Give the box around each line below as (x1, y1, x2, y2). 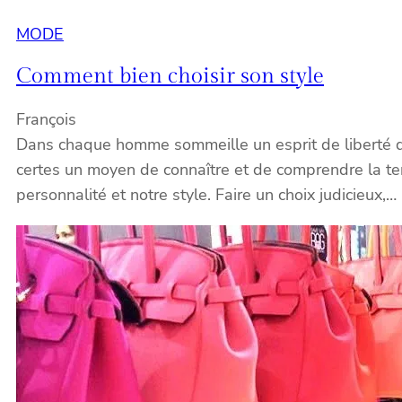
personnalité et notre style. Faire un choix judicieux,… (16, 184, 397, 206)
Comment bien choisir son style (16, 64, 324, 90)
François (16, 109, 76, 131)
